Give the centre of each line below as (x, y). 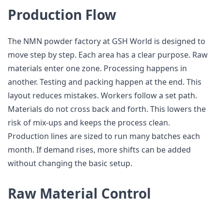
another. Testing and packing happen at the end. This (105, 82)
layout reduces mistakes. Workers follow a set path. (102, 95)
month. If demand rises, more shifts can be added (99, 150)
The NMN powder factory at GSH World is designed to (107, 41)
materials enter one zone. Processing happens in (97, 68)
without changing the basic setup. (70, 163)
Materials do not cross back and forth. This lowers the (107, 109)
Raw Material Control (79, 193)
